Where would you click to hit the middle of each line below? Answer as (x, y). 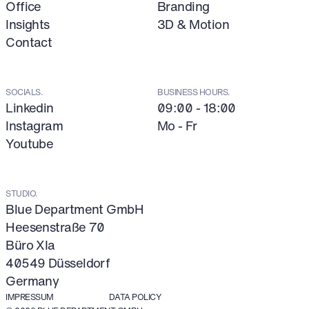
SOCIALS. (24, 92)
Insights (28, 24)
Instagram (34, 126)
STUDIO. (22, 193)
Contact (29, 42)
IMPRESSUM (30, 297)
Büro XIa (30, 245)
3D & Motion (193, 24)
